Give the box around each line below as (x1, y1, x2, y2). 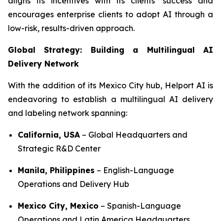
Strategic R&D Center (18, 144, 101, 153)
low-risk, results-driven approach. (8, 23, 135, 33)
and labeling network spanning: (8, 108, 127, 118)
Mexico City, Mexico (18, 201, 99, 211)
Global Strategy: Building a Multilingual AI (8, 45, 213, 55)
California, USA (18, 130, 80, 140)
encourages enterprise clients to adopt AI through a (8, 9, 213, 19)
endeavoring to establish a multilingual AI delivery (8, 94, 213, 104)
